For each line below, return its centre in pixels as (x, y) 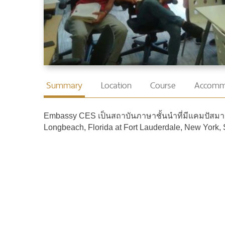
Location (116, 85)
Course (163, 85)
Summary (64, 85)
